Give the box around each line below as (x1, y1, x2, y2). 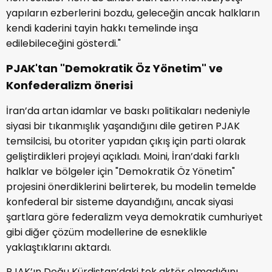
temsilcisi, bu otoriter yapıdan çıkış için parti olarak (6, 134, 246, 148)
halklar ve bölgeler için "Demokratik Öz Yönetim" (6, 164, 235, 178)
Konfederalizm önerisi (6, 77, 133, 93)
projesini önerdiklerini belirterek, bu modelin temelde (6, 179, 256, 194)
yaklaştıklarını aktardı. (6, 240, 111, 254)
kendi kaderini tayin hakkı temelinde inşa (6, 21, 198, 35)
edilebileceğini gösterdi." (6, 36, 121, 50)
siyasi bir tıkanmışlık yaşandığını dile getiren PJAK (6, 118, 240, 133)
